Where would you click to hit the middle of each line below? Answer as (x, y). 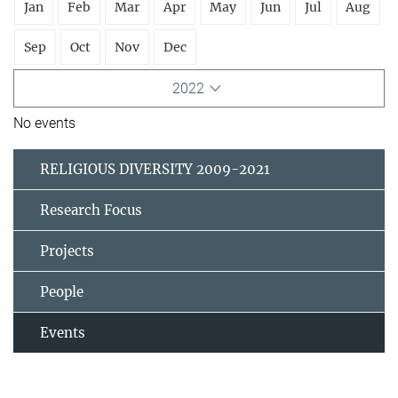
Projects (67, 251)
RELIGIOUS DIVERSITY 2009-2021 (155, 170)
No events (44, 123)
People (62, 292)
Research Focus (91, 211)
